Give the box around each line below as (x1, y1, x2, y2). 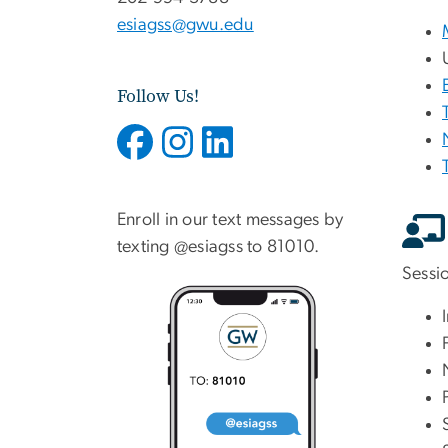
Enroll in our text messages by (117, 211, 344, 230)
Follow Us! (117, 83, 199, 108)
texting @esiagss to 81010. (117, 238, 320, 257)
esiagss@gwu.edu (117, 15, 254, 34)
